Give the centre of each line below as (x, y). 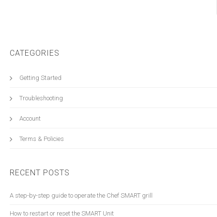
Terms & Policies (43, 139)
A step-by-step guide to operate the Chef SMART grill (83, 195)
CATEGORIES (35, 53)
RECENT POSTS (40, 173)
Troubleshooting (43, 98)
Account (32, 118)
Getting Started (43, 78)
